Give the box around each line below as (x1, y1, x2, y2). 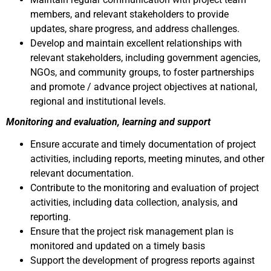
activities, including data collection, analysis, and (30, 197, 238, 208)
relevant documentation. (30, 168, 134, 179)
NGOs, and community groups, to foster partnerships (30, 67, 254, 78)
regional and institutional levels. (30, 96, 166, 107)
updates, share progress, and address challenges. (30, 23, 240, 34)
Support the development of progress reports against (30, 255, 255, 266)
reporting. (30, 211, 71, 223)
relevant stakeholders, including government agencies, (30, 52, 260, 64)
